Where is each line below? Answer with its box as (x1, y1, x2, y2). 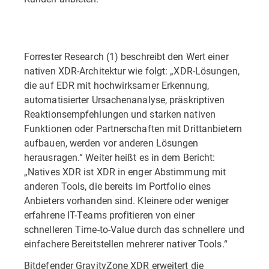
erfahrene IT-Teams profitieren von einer (24, 208, 195, 221)
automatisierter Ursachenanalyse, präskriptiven (24, 93, 225, 106)
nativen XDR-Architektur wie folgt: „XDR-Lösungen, (24, 64, 240, 77)
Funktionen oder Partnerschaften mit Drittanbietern (24, 122, 242, 134)
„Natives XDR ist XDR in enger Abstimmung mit (24, 165, 226, 178)
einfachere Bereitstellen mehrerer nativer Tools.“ (24, 237, 230, 250)
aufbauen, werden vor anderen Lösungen (24, 136, 199, 149)
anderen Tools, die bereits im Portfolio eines (24, 180, 211, 192)
